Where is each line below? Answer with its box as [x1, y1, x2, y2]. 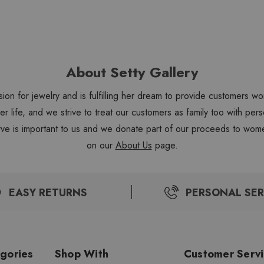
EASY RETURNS [9, 185, 87, 200]
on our [86, 138, 115, 152]
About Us [115, 138, 152, 152]
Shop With [54, 246, 109, 262]
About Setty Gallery [65, 62, 199, 82]
